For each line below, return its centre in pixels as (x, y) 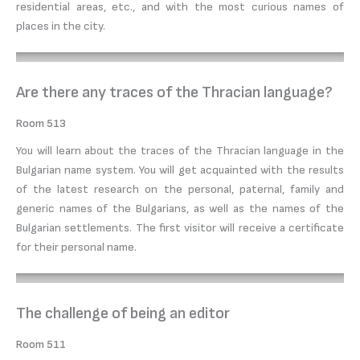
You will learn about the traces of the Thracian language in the (180, 150)
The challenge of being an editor (123, 313)
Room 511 (41, 344)
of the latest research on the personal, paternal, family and (180, 189)
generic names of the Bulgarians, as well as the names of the (180, 208)
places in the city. (61, 26)
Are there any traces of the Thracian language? (174, 92)
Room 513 (41, 123)
